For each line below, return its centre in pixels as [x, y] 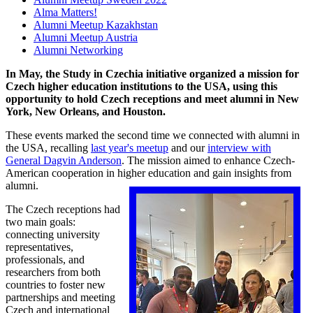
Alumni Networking [78, 50]
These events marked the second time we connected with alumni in [153, 135]
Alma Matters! [65, 12]
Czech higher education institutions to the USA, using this [141, 86]
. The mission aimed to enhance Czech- [208, 160]
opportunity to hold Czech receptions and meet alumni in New [152, 99]
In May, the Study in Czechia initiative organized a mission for [152, 73]
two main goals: [41, 221]
